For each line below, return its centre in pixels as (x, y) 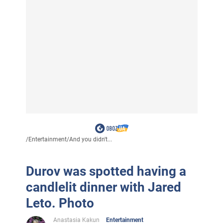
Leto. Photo (60, 203)
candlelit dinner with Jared (103, 187)
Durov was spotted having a (106, 171)
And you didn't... (90, 139)
